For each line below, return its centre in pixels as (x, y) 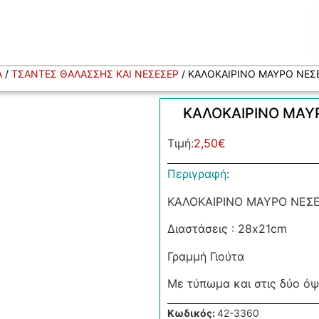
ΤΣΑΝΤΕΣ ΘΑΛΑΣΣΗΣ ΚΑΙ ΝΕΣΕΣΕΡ (95, 74)
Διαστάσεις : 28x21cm (227, 229)
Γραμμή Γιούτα (206, 256)
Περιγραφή (197, 174)
